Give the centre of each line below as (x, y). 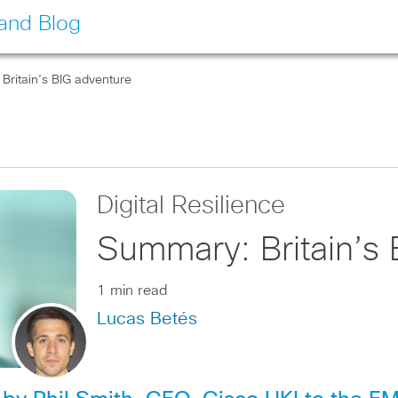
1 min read (133, 291)
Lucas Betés (147, 319)
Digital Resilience (191, 206)
